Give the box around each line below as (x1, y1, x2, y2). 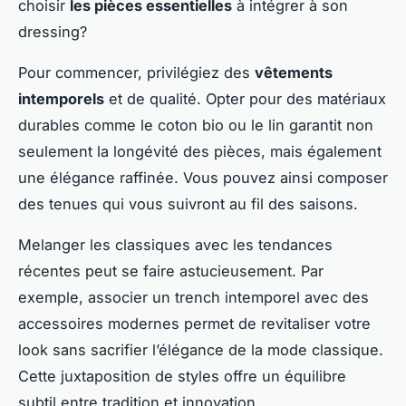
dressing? (18, 22, 87, 41)
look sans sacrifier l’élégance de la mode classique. (18, 340, 383, 359)
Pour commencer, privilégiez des (18, 63, 255, 82)
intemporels (18, 89, 104, 108)
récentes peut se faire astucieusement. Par (18, 261, 324, 280)
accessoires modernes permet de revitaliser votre (18, 314, 371, 333)
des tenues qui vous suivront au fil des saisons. (18, 194, 358, 213)
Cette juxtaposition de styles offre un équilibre (18, 366, 346, 385)
